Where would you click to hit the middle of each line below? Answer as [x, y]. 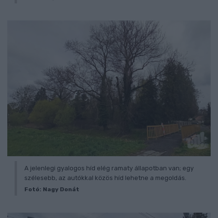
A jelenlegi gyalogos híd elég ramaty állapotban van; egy [109, 168]
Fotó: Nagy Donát [52, 189]
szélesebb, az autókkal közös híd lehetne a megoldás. [105, 178]
